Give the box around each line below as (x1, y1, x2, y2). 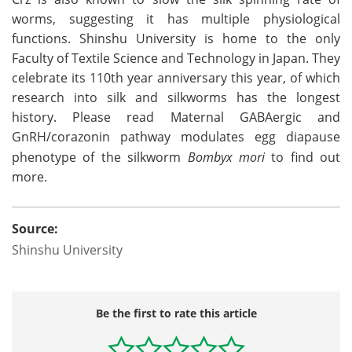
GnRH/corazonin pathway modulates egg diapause (12, 127, 340, 145)
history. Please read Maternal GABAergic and (12, 108, 340, 126)
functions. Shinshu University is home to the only (12, 29, 340, 47)
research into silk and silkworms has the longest (12, 88, 340, 106)
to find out (264, 148, 340, 166)
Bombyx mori (187, 148, 265, 165)
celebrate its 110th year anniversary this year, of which (12, 68, 340, 86)
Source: (12, 219, 58, 237)
